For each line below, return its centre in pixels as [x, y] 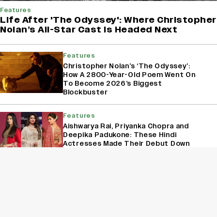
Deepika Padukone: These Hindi [120, 135]
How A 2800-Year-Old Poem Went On [129, 75]
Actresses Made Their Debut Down [126, 144]
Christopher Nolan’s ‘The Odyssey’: [127, 66]
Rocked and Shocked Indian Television [132, 204]
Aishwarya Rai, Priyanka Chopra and [126, 126]
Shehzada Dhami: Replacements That [132, 195]
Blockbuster [85, 93]
